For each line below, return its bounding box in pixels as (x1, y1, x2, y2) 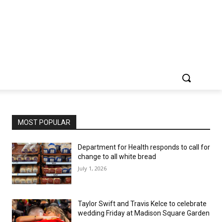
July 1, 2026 (78, 165, 107, 172)
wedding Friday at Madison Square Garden (78, 209, 210, 217)
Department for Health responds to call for (78, 143, 210, 151)
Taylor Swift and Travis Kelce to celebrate (78, 200, 207, 208)
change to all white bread (78, 153, 156, 161)
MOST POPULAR (18, 118, 70, 126)
